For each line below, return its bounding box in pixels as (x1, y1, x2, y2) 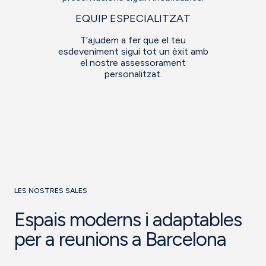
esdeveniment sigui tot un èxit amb (58, 46, 208, 58)
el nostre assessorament (80, 57, 186, 69)
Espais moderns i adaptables (14, 207, 242, 231)
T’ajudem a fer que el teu (80, 34, 186, 46)
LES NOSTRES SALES (14, 185, 87, 195)
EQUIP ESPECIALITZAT (75, 12, 191, 26)
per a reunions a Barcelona (14, 227, 226, 251)
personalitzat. (104, 68, 162, 80)
